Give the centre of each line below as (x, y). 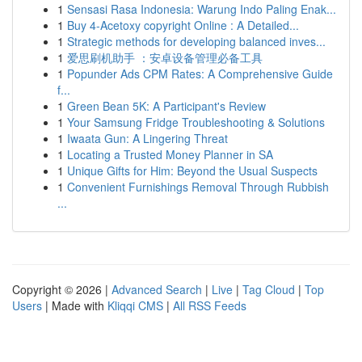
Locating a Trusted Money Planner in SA (170, 154)
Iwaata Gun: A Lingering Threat (147, 138)
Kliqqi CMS (135, 305)
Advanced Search (157, 289)
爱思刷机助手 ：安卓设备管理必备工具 (165, 57)
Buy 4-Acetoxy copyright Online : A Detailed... (183, 25)
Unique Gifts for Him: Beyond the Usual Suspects (192, 170)
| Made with (75, 305)
